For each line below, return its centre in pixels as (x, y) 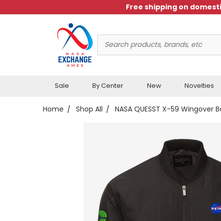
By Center (108, 85)
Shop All (89, 109)
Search (109, 39)
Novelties (200, 85)
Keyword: (112, 50)
